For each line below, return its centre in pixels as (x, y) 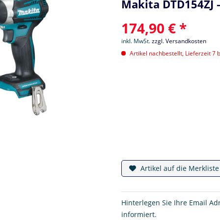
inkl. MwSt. (137, 41)
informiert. (139, 214)
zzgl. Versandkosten (179, 41)
